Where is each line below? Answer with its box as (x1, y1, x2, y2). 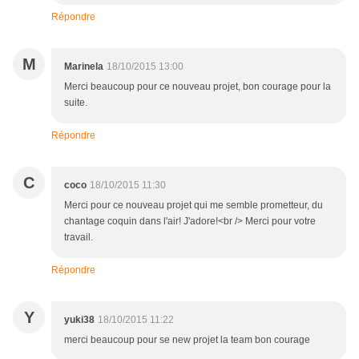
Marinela (64, 61, 103, 73)
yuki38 (64, 314, 95, 326)
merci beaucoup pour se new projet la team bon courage (64, 334, 310, 346)
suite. (64, 97, 87, 109)
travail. (64, 232, 93, 244)
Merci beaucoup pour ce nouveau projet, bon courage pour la (64, 81, 331, 93)
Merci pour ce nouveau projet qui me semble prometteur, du (64, 200, 323, 212)
